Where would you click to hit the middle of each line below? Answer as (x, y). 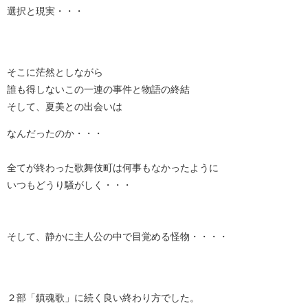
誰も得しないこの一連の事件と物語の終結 (98, 90)
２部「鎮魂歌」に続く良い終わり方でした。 (103, 298)
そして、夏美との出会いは (65, 107)
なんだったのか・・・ (55, 134)
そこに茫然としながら (55, 73)
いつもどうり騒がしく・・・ (69, 185)
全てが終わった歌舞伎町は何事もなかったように (113, 168)
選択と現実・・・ (45, 11)
